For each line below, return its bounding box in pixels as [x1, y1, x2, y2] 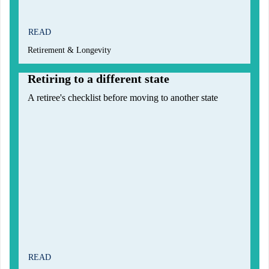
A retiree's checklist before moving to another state [28, 92, 218, 103]
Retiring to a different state [28, 72, 169, 86]
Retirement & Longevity [28, 46, 111, 55]
